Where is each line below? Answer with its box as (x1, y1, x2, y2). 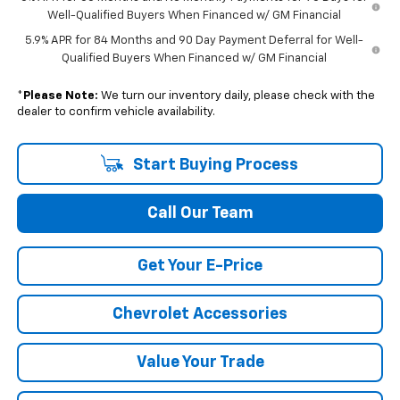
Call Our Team (146, 204, 254, 221)
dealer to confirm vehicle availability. (16, 105, 215, 118)
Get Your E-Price (137, 257, 262, 274)
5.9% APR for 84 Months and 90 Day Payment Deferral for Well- (24, 34, 363, 46)
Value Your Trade (136, 354, 264, 371)
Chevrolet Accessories (112, 305, 287, 322)
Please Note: (22, 89, 98, 102)
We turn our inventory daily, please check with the (97, 89, 375, 102)
